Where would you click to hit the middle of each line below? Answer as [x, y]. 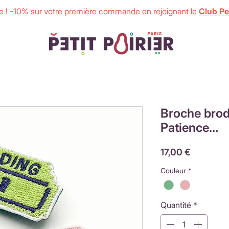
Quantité [176, 205]
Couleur [173, 171]
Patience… [189, 128]
